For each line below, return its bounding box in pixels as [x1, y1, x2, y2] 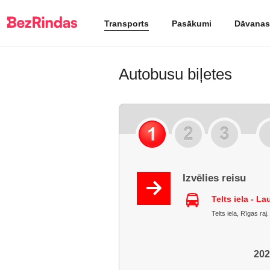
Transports [104, 18, 149, 28]
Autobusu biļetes [119, 65, 232, 83]
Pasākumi [172, 18, 212, 28]
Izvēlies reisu [183, 172, 246, 184]
